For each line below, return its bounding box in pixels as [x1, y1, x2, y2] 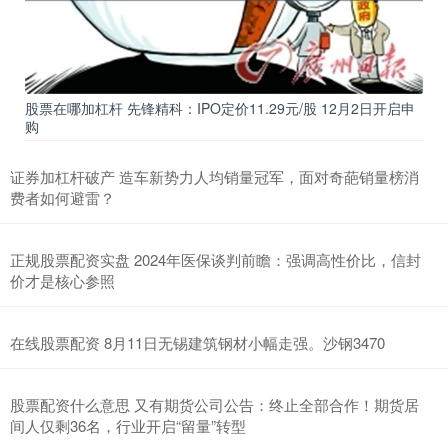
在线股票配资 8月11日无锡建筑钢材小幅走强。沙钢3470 [10, 332, 385, 354]
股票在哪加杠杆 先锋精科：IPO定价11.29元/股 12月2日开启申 [25, 98, 415, 119]
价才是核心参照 [10, 270, 115, 292]
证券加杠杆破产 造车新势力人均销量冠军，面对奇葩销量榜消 [10, 166, 419, 188]
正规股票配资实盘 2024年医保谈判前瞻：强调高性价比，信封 [10, 249, 421, 271]
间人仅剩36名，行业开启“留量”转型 [10, 415, 246, 437]
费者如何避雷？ [10, 187, 115, 209]
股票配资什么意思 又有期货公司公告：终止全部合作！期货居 [10, 394, 419, 416]
